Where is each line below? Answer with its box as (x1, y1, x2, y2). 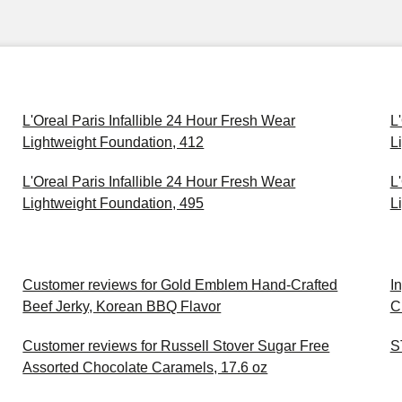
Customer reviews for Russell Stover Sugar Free (22, 338, 330, 354)
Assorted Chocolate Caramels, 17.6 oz (22, 360, 268, 375)
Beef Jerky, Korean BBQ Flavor (22, 299, 222, 314)
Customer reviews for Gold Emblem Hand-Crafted (22, 277, 338, 293)
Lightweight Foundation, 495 (22, 196, 205, 211)
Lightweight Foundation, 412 (22, 135, 205, 150)
